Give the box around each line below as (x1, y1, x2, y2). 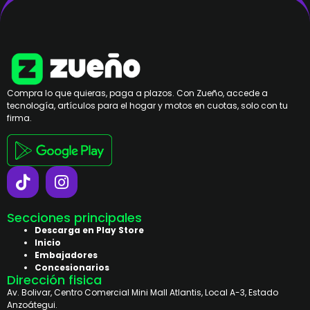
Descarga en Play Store (35, 224, 144, 237)
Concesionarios (35, 262, 109, 274)
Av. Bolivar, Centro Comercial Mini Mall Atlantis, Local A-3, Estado (7, 286, 278, 299)
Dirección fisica (7, 271, 102, 289)
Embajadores (35, 249, 98, 262)
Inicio (35, 237, 61, 249)
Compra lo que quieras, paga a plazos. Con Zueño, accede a (7, 86, 268, 99)
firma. (7, 111, 32, 124)
